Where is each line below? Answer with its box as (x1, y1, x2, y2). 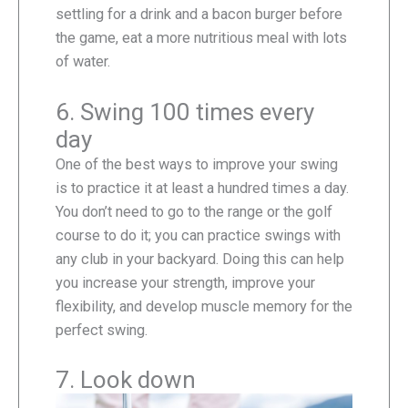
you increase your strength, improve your (56, 273, 315, 291)
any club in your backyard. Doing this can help (56, 250, 344, 268)
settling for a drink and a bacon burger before (56, 5, 342, 24)
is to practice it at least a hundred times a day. (56, 178, 349, 197)
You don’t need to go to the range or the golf (56, 202, 332, 220)
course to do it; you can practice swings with (56, 226, 341, 244)
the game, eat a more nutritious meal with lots (56, 29, 347, 47)
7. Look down (56, 365, 196, 393)
